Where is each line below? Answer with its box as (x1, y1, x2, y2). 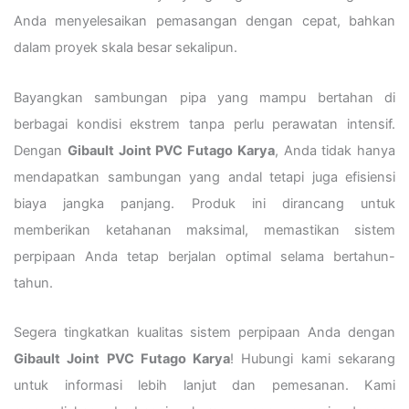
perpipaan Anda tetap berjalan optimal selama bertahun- (14, 247, 395, 265)
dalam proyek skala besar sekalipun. (14, 39, 237, 57)
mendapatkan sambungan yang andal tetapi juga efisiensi (14, 168, 395, 185)
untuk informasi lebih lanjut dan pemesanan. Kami (14, 377, 395, 394)
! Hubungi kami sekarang (230, 351, 396, 368)
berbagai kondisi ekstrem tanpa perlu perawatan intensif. (14, 115, 395, 132)
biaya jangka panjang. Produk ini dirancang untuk (14, 194, 395, 212)
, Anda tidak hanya (274, 142, 395, 159)
